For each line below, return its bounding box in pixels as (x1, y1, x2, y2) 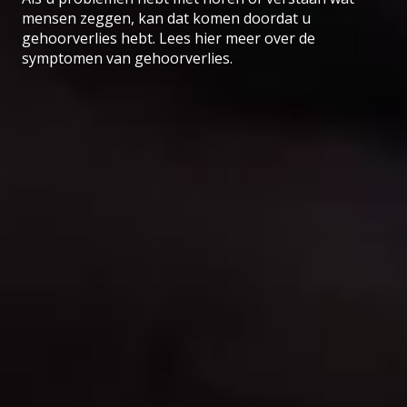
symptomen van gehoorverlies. (22, 48, 233, 69)
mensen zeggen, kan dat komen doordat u (22, 8, 311, 29)
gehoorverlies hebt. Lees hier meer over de (22, 28, 315, 49)
